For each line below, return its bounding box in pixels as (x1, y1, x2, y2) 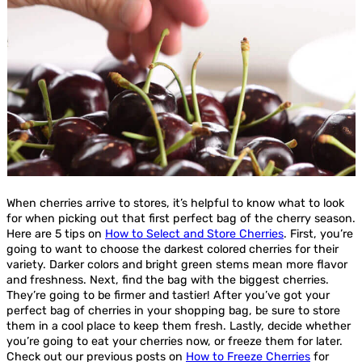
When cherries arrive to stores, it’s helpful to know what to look (6, 196, 344, 210)
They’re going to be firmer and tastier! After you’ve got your (6, 288, 330, 302)
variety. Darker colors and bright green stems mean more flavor (6, 257, 347, 271)
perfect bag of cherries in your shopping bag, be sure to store (6, 303, 340, 318)
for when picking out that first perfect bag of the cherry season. (6, 211, 356, 225)
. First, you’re (284, 226, 353, 241)
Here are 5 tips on (6, 226, 105, 241)
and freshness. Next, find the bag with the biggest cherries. (6, 272, 329, 287)
